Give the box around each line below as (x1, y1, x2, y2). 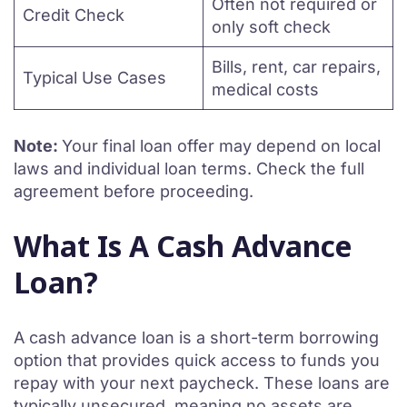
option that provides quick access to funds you (14, 351, 380, 370)
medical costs (212, 80, 319, 99)
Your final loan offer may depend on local (62, 136, 381, 155)
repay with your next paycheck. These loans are (14, 373, 390, 392)
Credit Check (23, 5, 124, 25)
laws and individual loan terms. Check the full (14, 159, 364, 178)
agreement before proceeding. (14, 182, 253, 201)
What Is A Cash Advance (14, 226, 352, 265)
